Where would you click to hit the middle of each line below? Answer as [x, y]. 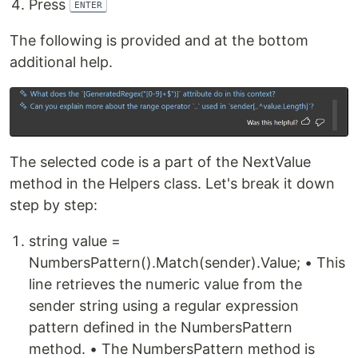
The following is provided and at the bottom [159, 41]
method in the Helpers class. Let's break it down [172, 184]
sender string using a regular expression [164, 306]
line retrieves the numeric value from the [165, 284]
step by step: [54, 205]
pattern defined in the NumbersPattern [161, 328]
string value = [75, 241]
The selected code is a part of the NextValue [160, 162]
